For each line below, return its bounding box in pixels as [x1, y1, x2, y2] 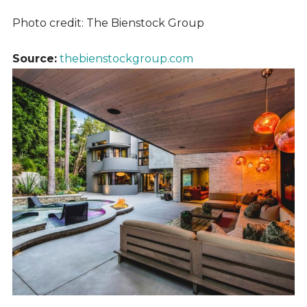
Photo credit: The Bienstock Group [12, 16, 204, 29]
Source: [12, 51, 57, 65]
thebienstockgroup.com [59, 51, 193, 65]
